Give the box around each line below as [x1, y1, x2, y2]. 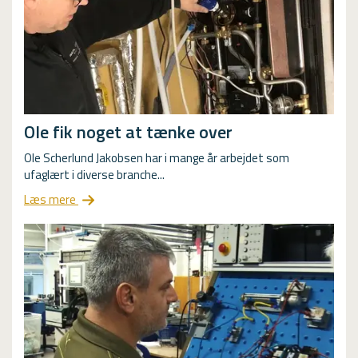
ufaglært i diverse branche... [24, 165, 165, 184]
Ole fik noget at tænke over [24, 117, 233, 145]
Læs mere [24, 189, 78, 209]
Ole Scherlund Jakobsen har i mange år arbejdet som [24, 148, 289, 167]
